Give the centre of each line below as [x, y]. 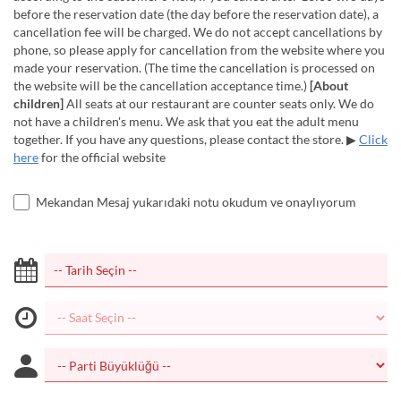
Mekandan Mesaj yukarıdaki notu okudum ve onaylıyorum [196, 202]
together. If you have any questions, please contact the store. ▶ [186, 139]
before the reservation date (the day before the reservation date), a [196, 14]
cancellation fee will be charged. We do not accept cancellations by [198, 32]
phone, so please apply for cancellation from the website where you [199, 50]
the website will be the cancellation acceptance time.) [162, 85]
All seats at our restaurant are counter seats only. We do [219, 103]
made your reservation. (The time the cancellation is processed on [194, 68]
